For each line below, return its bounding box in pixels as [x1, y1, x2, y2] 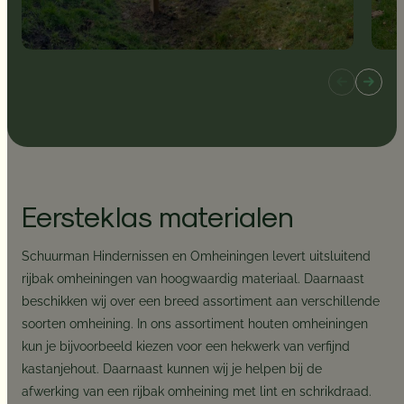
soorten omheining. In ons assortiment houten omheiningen [22, 317, 369, 332]
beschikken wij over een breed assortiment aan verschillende [22, 294, 381, 309]
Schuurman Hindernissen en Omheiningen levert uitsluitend [22, 249, 372, 264]
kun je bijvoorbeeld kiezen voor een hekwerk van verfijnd [22, 339, 351, 354]
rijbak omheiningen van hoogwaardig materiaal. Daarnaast [22, 271, 365, 287]
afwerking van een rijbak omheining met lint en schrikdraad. [22, 384, 372, 399]
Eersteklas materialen [22, 197, 295, 233]
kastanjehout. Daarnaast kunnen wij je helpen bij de [22, 362, 323, 377]
